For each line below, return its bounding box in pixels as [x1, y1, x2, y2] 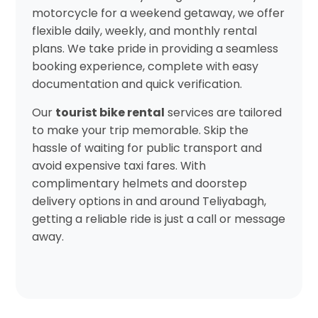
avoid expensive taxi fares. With [31, 157, 206, 174]
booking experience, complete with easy [31, 57, 258, 75]
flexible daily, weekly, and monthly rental [31, 22, 257, 39]
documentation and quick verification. [31, 75, 242, 92]
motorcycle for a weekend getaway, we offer [31, 4, 285, 21]
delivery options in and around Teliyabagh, [31, 192, 266, 209]
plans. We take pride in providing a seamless [31, 40, 278, 57]
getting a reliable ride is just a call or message [31, 210, 285, 227]
